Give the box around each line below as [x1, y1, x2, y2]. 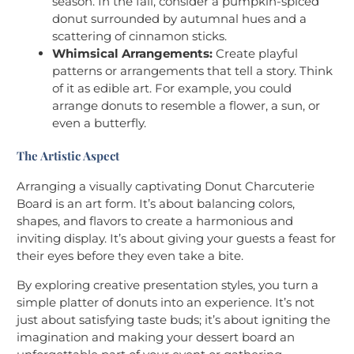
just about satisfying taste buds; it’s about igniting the [17, 312, 330, 328]
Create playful [213, 45, 298, 61]
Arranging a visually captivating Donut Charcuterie [17, 179, 314, 194]
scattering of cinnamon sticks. [52, 28, 227, 43]
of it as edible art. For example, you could [52, 80, 292, 96]
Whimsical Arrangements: [52, 45, 213, 61]
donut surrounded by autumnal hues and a [52, 10, 307, 26]
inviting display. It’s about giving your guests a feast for [17, 231, 336, 247]
